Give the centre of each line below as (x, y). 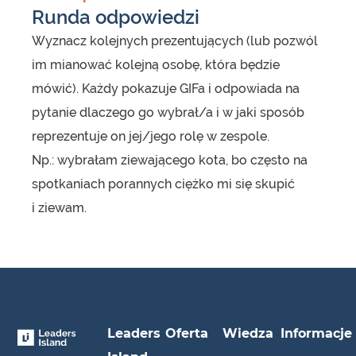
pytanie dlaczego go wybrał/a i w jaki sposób (168, 113)
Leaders (134, 333)
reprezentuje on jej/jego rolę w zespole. (151, 137)
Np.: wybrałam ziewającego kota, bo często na (170, 161)
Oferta (186, 333)
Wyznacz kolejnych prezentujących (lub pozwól (175, 41)
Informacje (316, 333)
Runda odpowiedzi (116, 17)
